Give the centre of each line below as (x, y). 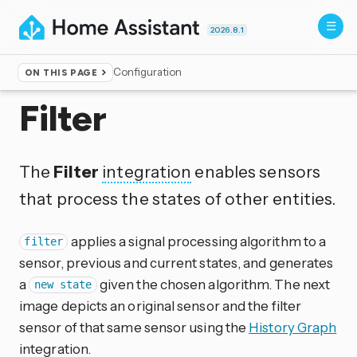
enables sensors (256, 171)
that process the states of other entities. (178, 198)
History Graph (293, 327)
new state (63, 285)
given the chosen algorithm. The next (214, 284)
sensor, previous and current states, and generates (177, 262)
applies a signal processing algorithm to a (197, 241)
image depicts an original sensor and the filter (161, 305)
